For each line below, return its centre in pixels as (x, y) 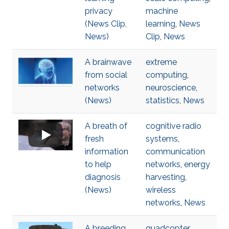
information (107, 152)
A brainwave (108, 62)
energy (197, 164)
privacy (99, 11)
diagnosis (103, 177)
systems (162, 139)
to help (98, 164)
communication (175, 152)
